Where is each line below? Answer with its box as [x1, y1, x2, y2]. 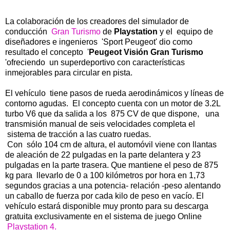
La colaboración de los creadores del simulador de [5, 16, 189, 26]
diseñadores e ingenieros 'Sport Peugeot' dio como [5, 37, 193, 46]
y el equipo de [158, 27, 213, 36]
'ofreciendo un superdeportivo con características [5, 57, 185, 67]
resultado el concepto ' [5, 47, 89, 56]
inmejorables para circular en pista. [5, 68, 132, 77]
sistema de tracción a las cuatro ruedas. [5, 129, 151, 139]
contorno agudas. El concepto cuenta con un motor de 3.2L [5, 99, 220, 108]
